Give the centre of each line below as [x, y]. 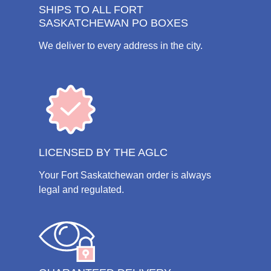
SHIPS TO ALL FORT [91, 10]
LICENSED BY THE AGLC [103, 152]
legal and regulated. [81, 189]
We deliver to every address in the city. [121, 46]
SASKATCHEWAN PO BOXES [113, 23]
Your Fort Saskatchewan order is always [125, 175]
